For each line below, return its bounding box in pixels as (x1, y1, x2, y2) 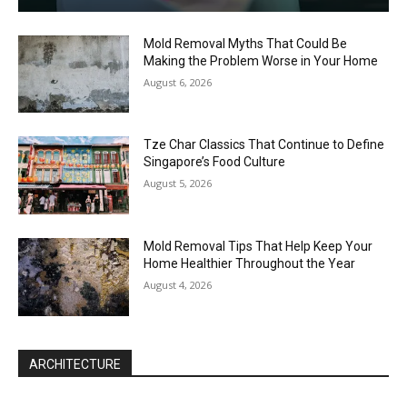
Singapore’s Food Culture (144, 154, 286, 170)
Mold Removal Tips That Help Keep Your (144, 238, 373, 253)
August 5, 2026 (144, 176, 213, 191)
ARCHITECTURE (29, 356, 121, 372)
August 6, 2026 (144, 74, 213, 89)
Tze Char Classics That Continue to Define (144, 137, 385, 153)
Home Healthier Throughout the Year (144, 255, 356, 271)
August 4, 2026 (144, 277, 213, 292)
